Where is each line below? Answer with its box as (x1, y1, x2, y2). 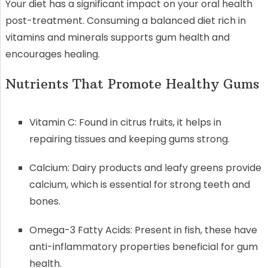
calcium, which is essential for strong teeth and (29, 177, 250, 191)
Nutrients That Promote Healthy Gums (5, 75, 259, 92)
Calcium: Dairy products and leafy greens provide (29, 160, 261, 175)
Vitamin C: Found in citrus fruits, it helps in (29, 115, 221, 129)
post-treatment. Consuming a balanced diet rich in (5, 13, 246, 28)
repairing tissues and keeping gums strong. (29, 132, 230, 146)
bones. (29, 194, 60, 208)
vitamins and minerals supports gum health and (5, 30, 230, 44)
